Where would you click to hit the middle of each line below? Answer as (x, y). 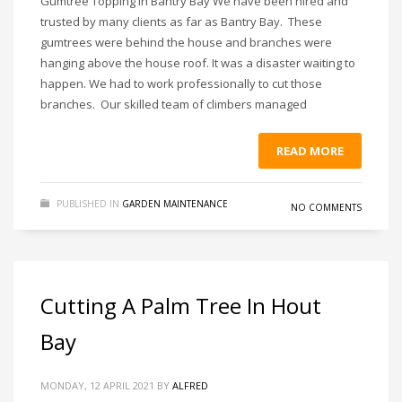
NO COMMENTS (326, 207)
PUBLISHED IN (88, 204)
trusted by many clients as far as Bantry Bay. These (181, 22)
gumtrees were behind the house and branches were (186, 42)
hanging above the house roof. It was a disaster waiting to (198, 63)
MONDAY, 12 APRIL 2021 (97, 385)
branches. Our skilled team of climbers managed (174, 104)
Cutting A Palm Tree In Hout (181, 306)
